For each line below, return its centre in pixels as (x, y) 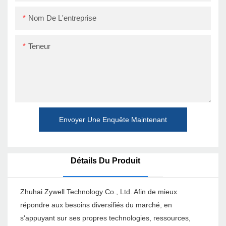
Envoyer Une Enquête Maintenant (113, 119)
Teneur (39, 46)
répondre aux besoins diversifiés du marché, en (96, 205)
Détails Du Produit (105, 161)
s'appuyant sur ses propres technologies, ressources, (105, 218)
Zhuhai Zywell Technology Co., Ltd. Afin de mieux (99, 192)
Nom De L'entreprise (62, 18)
